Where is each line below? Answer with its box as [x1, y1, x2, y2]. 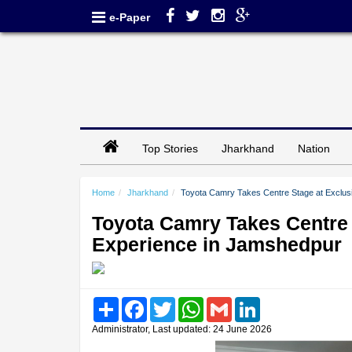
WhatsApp [203, 296, 251, 309]
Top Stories [142, 141, 198, 155]
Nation [298, 141, 330, 155]
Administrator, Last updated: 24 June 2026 [92, 323, 272, 335]
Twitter [175, 296, 205, 309]
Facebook [147, 296, 192, 309]
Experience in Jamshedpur [92, 233, 342, 255]
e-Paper [109, 11, 150, 24]
